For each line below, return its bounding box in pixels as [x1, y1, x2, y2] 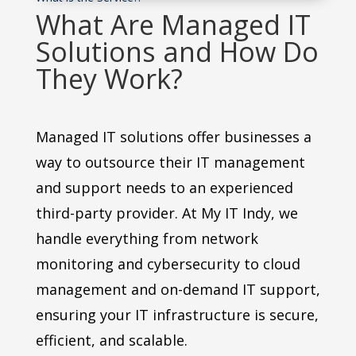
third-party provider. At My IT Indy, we [35, 203, 298, 223]
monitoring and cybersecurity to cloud [35, 254, 300, 274]
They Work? [35, 60, 183, 98]
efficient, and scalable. [35, 331, 188, 350]
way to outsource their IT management [35, 153, 305, 172]
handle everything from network [35, 229, 258, 249]
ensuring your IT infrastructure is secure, [35, 305, 319, 325]
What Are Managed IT [35, 6, 311, 44]
